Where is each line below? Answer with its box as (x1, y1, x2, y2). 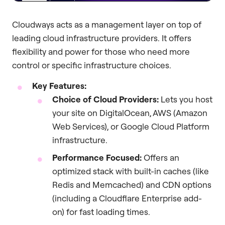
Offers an (142, 152, 179, 163)
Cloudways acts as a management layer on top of (12, 19, 201, 30)
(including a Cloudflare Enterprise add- (52, 193, 202, 204)
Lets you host (159, 94, 212, 105)
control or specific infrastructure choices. (12, 59, 171, 70)
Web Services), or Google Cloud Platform (52, 121, 209, 132)
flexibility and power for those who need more (12, 46, 190, 57)
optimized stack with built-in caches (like (52, 166, 209, 177)
